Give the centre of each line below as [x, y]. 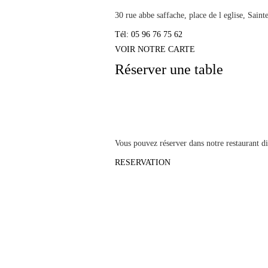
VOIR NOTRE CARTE [155, 49]
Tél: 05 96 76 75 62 [149, 34]
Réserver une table [169, 69]
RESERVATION [143, 162]
